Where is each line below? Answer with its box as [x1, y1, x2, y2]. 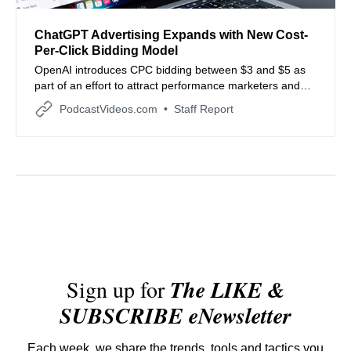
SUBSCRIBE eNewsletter [60, 300, 291, 331]
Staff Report [174, 103, 233, 115]
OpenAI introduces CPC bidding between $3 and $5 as [34, 63, 306, 76]
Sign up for [66, 274, 170, 305]
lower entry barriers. [34, 95, 134, 107]
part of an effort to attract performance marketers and [34, 79, 300, 92]
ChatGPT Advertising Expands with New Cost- [34, 28, 308, 42]
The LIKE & [169, 274, 285, 306]
